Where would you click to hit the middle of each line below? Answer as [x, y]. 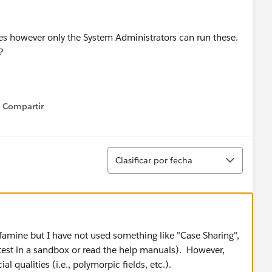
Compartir [23, 106]
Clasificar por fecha [154, 160]
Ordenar [126, 152]
